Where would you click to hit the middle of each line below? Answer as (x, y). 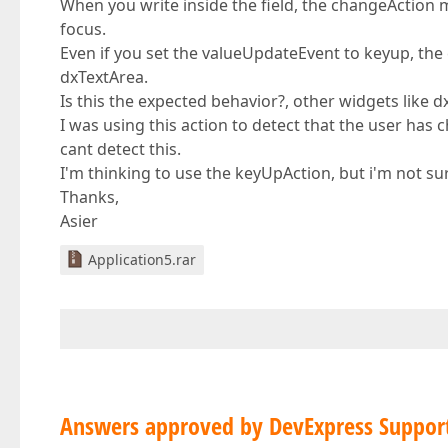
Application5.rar (142, 259)
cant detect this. (120, 149)
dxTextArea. (104, 77)
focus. (83, 29)
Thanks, (89, 197)
